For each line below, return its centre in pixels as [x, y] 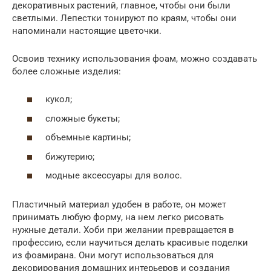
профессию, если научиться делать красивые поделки [130, 243]
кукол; [59, 100]
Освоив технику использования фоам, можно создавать [135, 58]
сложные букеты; [83, 118]
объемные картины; [88, 138]
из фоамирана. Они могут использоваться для [113, 256]
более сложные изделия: [67, 71]
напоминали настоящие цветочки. [87, 31]
